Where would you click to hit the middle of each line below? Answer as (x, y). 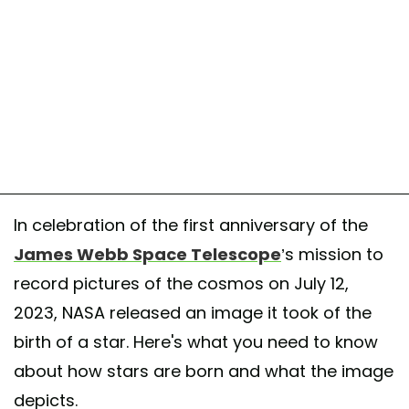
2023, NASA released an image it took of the (193, 312)
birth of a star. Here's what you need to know (196, 341)
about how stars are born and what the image (204, 371)
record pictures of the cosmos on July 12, (181, 283)
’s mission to (332, 254)
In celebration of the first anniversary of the (191, 225)
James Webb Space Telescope (147, 254)
